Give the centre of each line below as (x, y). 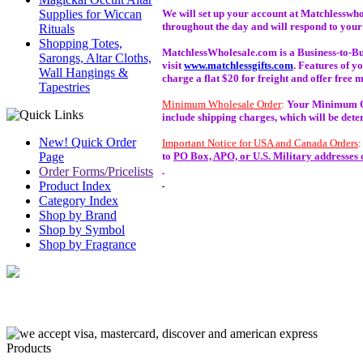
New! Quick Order (88, 142)
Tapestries (64, 87)
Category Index (79, 201)
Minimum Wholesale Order (222, 104)
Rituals (57, 29)
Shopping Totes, (81, 43)
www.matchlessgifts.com (239, 65)
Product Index (75, 186)
